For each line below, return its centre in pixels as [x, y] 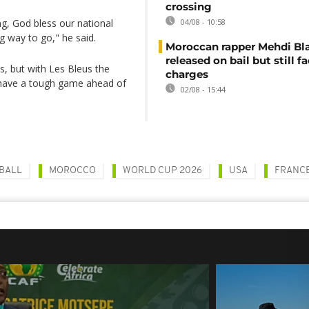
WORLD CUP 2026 [162, 171]
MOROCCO [72, 171]
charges [187, 74]
